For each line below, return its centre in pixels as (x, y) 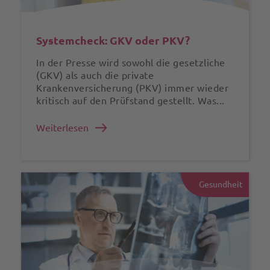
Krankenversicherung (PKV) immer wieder (132, 88)
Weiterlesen (62, 127)
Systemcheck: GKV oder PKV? (113, 40)
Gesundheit (221, 184)
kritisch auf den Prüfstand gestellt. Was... (130, 100)
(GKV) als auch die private (95, 75)
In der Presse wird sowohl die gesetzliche (131, 62)
